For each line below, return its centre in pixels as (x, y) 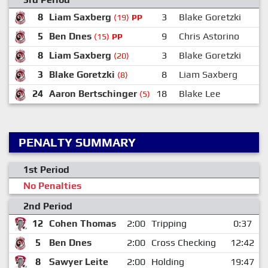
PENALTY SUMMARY (77, 142)
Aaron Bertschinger (93, 93)
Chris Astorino (209, 36)
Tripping (169, 223)
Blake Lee (200, 93)
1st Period (46, 169)
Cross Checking (183, 242)
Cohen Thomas (82, 223)
